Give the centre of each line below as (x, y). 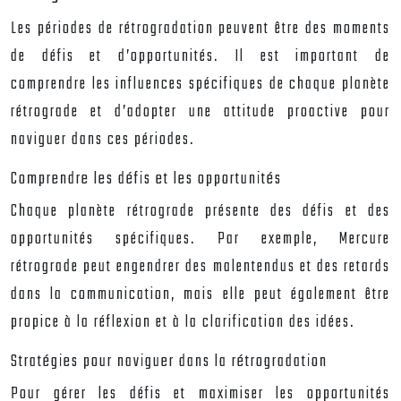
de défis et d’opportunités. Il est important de (200, 57)
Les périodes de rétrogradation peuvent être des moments (200, 29)
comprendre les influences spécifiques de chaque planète (200, 85)
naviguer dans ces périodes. (102, 140)
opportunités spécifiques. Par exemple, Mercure (200, 239)
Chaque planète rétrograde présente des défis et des (200, 212)
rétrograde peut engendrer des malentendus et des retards (200, 267)
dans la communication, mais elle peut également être (200, 295)
